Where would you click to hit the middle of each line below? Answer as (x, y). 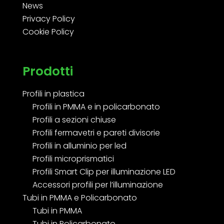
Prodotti (47, 71)
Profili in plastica (53, 93)
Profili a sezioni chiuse (74, 119)
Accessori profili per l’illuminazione (97, 184)
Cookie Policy (48, 31)
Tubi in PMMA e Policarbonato (79, 197)
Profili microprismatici (73, 158)
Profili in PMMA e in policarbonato (96, 106)
